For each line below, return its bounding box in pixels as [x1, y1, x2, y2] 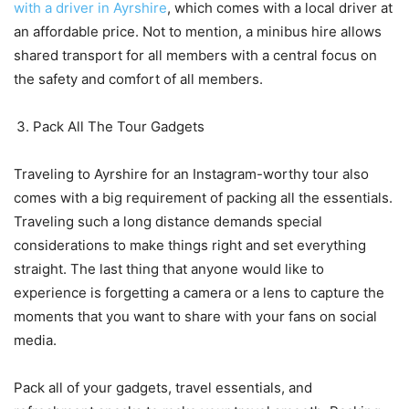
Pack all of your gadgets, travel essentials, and [14, 378, 312, 396]
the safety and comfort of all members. [14, 69, 263, 88]
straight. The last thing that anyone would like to [14, 259, 324, 278]
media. [14, 330, 60, 349]
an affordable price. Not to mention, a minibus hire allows [14, 22, 382, 40]
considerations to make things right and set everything [14, 236, 366, 254]
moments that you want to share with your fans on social [14, 307, 377, 325]
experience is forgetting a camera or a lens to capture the [14, 283, 384, 301]
